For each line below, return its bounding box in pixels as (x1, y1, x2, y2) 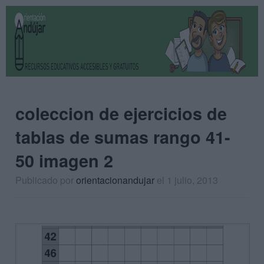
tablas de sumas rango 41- (15, 125, 230, 149)
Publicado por (15, 173, 76, 187)
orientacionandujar (76, 173, 154, 187)
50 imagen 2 (15, 148, 113, 173)
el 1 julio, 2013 (157, 173, 218, 187)
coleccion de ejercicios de (15, 101, 227, 126)
